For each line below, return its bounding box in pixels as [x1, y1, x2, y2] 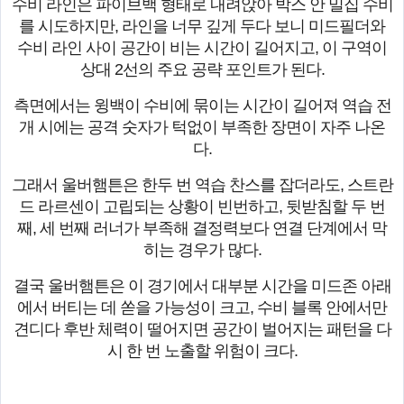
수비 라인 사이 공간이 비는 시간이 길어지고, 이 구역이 [17, 39, 387, 58]
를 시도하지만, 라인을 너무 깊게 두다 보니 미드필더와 [19, 17, 385, 36]
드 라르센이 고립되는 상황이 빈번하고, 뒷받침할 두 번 [19, 197, 385, 216]
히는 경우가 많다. [142, 241, 262, 260]
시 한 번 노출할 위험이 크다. [106, 342, 298, 361]
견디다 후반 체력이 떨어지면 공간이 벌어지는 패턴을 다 [13, 320, 391, 339]
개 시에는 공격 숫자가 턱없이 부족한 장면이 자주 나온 [19, 118, 385, 137]
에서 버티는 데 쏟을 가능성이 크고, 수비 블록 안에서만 [17, 298, 387, 317]
